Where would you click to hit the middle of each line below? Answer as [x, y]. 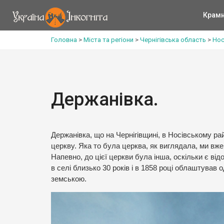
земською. [69, 179]
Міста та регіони [108, 40]
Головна [64, 40]
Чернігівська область [173, 40]
